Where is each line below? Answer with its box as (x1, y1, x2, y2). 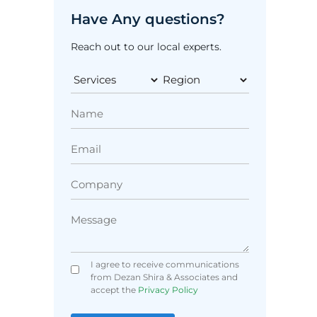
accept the (90, 284, 136, 296)
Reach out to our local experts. (71, 40, 221, 54)
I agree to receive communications (90, 259, 239, 270)
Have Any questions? (71, 11, 225, 28)
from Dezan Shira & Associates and (90, 272, 238, 283)
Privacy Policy (135, 284, 198, 296)
